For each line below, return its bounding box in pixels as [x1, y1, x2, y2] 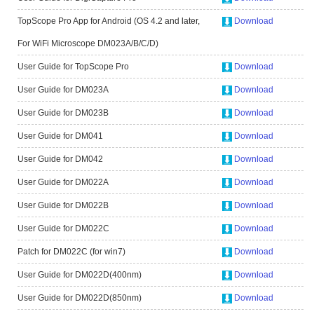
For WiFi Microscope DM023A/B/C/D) [18, 39, 158, 48]
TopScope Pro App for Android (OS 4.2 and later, [18, 16, 200, 26]
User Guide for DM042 [18, 154, 103, 164]
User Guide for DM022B [18, 200, 109, 210]
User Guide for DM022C [18, 224, 109, 233]
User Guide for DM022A [18, 177, 109, 187]
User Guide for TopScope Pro [18, 62, 129, 71]
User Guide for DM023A [18, 85, 109, 95]
